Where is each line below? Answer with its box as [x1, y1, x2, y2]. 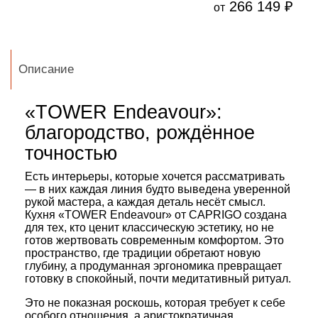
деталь [155, 196, 193, 208]
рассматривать [202, 170, 285, 182]
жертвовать [53, 234, 118, 246]
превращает [214, 260, 282, 272]
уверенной [231, 183, 290, 195]
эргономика [150, 260, 214, 272]
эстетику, [194, 221, 243, 234]
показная [60, 297, 111, 309]
